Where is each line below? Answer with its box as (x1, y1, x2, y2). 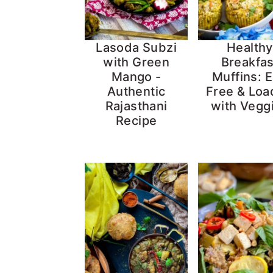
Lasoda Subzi (96, 40, 177, 55)
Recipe (115, 113, 157, 129)
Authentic (107, 84, 166, 99)
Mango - (111, 69, 161, 85)
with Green (103, 55, 170, 70)
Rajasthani (105, 99, 168, 114)
